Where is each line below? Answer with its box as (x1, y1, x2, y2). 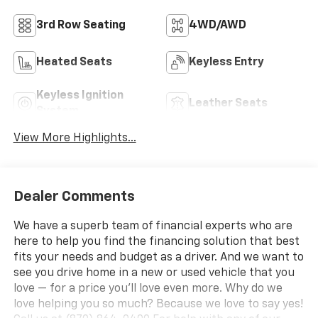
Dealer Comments (13, 189, 135, 204)
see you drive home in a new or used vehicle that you (13, 267, 295, 279)
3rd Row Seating (35, 20, 126, 32)
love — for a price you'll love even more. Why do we (13, 283, 283, 295)
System (35, 106, 79, 118)
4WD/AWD (189, 20, 246, 32)
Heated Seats (35, 57, 112, 69)
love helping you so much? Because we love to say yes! (13, 298, 303, 310)
